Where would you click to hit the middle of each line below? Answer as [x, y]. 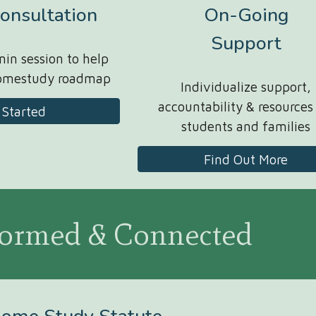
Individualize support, [246, 87]
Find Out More [246, 159]
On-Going [246, 15]
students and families [246, 126]
